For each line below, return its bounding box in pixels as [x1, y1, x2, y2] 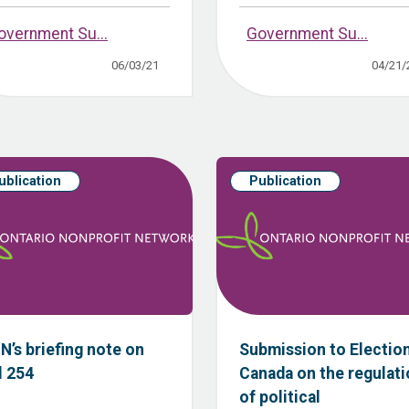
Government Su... [246, 25, 368, 44]
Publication [249, 173, 321, 190]
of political [239, 388, 320, 407]
